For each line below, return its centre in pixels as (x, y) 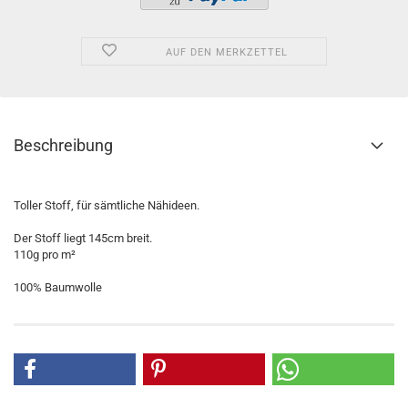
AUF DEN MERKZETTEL (226, 52)
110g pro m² (45, 255)
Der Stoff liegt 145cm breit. (83, 238)
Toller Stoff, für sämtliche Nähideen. (108, 205)
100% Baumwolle (58, 287)
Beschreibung (63, 145)
